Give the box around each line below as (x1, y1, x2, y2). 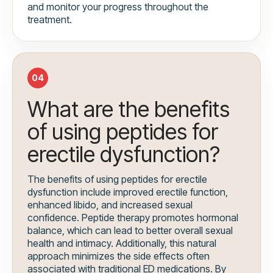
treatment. (27, 13, 72, 26)
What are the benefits (27, 96, 230, 123)
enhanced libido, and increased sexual (27, 199, 193, 211)
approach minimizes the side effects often (27, 250, 210, 263)
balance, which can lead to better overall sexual (27, 224, 233, 237)
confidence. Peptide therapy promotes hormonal (27, 211, 238, 224)
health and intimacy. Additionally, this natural (27, 237, 216, 250)
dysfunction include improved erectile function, (27, 186, 228, 199)
